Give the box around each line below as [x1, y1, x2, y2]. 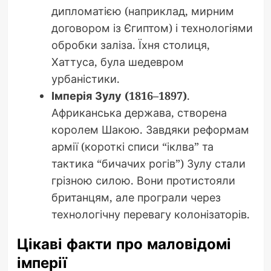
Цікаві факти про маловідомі [16, 233, 231, 255]
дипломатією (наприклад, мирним [51, 3, 234, 18]
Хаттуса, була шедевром [51, 54, 184, 69]
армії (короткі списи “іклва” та [51, 139, 214, 154]
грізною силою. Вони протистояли [51, 172, 235, 188]
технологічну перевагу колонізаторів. [51, 206, 250, 221]
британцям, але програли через [51, 189, 221, 204]
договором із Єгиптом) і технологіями [51, 20, 253, 35]
